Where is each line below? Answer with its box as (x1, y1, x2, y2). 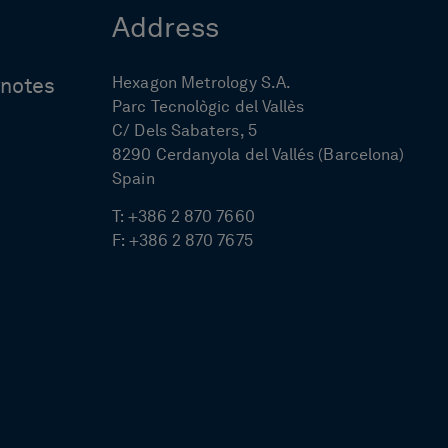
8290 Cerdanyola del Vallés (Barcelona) (112, 147, 405, 164)
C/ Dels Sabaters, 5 (112, 123, 257, 140)
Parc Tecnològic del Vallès (112, 99, 305, 116)
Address (112, 15, 220, 44)
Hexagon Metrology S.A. (112, 75, 292, 92)
